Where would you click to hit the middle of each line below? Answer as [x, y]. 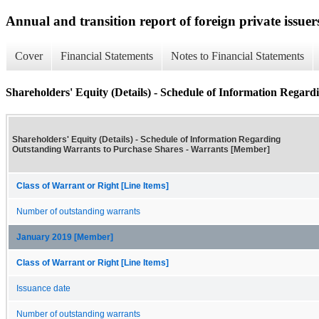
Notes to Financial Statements [237, 56]
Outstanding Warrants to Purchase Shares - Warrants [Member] [141, 149]
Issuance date [43, 288]
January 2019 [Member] [65, 237]
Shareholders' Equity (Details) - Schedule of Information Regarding [146, 139]
